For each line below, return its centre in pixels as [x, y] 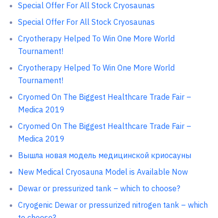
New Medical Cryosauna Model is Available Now [103, 172]
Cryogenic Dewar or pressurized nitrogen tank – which [113, 205]
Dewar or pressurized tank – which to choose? [99, 188]
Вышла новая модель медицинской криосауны [104, 155]
